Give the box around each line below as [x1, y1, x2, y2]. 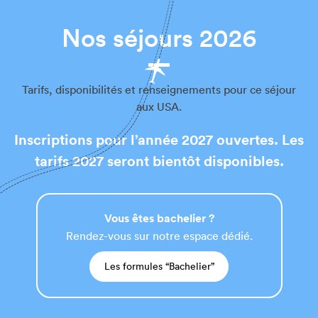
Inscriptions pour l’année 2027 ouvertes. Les [14, 129, 304, 149]
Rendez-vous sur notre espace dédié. [65, 228, 253, 243]
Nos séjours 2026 [62, 22, 256, 53]
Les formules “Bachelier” [104, 259, 214, 273]
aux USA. [136, 99, 182, 114]
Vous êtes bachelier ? [104, 210, 214, 226]
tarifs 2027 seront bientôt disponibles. [34, 150, 284, 170]
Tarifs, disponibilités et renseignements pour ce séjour [22, 82, 296, 97]
